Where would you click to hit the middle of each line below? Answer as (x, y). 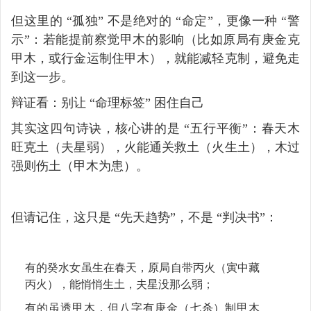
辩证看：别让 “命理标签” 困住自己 (108, 102)
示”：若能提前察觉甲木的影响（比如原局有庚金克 (155, 39)
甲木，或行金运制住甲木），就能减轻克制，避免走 (155, 58)
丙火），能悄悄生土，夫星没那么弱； (119, 284)
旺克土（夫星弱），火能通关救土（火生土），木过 (155, 147)
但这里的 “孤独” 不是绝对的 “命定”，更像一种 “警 (155, 20)
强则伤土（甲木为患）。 (80, 166)
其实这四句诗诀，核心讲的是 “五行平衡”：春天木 (155, 128)
